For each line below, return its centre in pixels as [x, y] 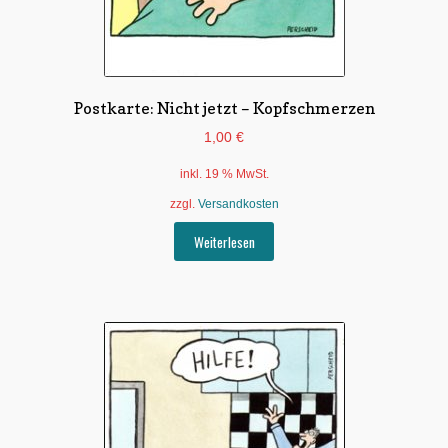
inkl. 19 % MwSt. [224, 173]
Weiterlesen [224, 241]
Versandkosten [238, 204]
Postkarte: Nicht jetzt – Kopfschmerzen [224, 108]
